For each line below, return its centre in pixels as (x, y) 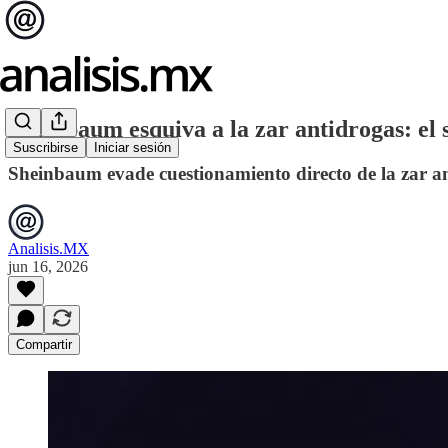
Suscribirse (45, 148)
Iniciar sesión (132, 148)
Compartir (44, 344)
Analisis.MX (48, 248)
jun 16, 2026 (48, 266)
